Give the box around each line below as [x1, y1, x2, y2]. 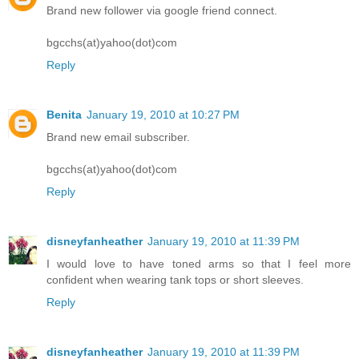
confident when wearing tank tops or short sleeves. [46, 273, 304, 287]
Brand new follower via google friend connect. [46, 4, 277, 18]
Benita [46, 108, 82, 122]
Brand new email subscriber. [46, 131, 190, 144]
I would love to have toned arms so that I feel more [46, 257, 351, 271]
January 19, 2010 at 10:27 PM [87, 108, 240, 122]
